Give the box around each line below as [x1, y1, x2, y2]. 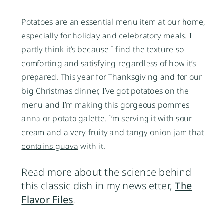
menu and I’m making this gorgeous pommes [21, 99, 190, 110]
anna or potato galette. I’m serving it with [21, 112, 176, 124]
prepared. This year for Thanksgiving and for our [21, 71, 202, 82]
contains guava [21, 140, 78, 151]
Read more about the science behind [21, 165, 191, 179]
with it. [78, 140, 106, 151]
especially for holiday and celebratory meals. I [21, 30, 192, 41]
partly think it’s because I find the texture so [21, 43, 184, 55]
